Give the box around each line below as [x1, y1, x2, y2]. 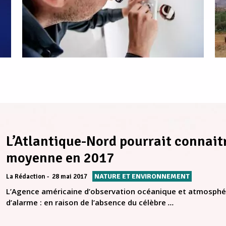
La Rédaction [6, 173, 45, 181]
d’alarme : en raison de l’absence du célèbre [6, 197, 168, 208]
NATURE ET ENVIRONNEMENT [94, 172, 190, 181]
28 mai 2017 [52, 173, 87, 181]
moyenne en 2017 [6, 149, 114, 167]
